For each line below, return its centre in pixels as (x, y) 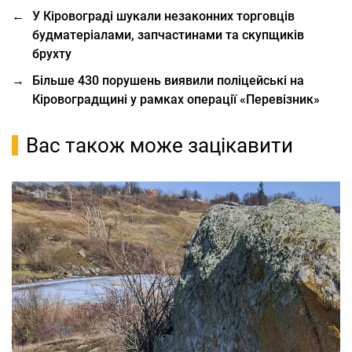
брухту (52, 54)
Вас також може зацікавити (159, 145)
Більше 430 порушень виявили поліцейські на (168, 81)
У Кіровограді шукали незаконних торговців (163, 16)
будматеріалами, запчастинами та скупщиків (168, 35)
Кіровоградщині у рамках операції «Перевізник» (176, 99)
